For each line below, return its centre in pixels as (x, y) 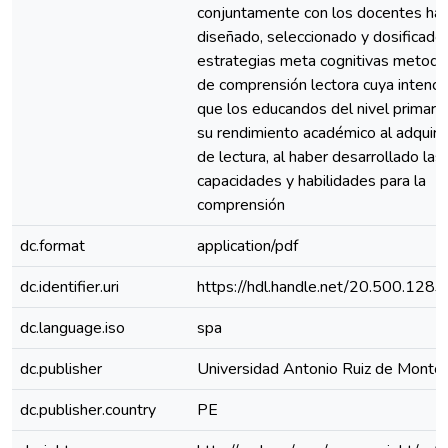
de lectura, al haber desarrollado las (320, 157)
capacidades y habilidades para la (311, 181)
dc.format (52, 246)
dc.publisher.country (88, 410)
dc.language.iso (72, 328)
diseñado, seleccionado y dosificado (320, 37)
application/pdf (247, 246)
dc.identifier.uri (69, 287)
